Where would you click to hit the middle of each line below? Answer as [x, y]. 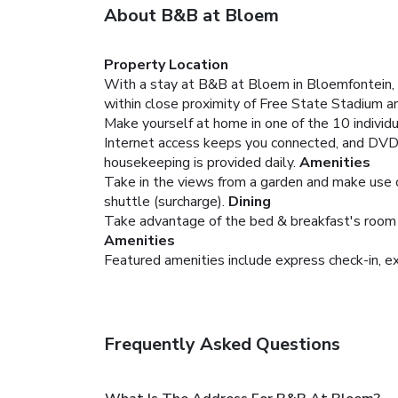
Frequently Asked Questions [222, 344]
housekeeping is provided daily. [200, 162]
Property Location [166, 64]
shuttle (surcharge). [164, 201]
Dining [250, 201]
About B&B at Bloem [191, 15]
